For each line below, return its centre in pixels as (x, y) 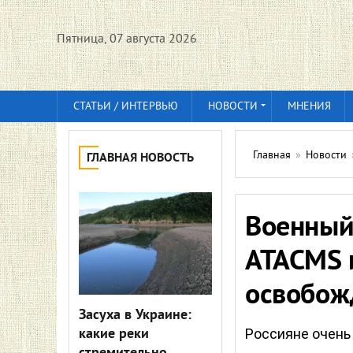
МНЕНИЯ (309, 107)
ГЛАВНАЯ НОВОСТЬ (140, 158)
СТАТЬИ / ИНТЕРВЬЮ (126, 107)
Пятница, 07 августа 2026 (127, 39)
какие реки (114, 334)
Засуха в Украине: (135, 316)
